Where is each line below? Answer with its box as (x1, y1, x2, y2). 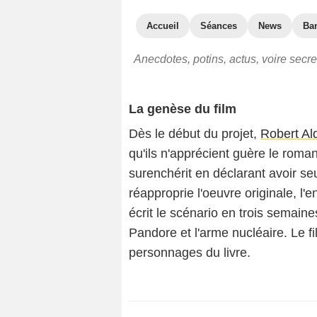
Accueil (146, 21, 179, 31)
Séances (200, 21, 237, 31)
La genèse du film (129, 102, 236, 116)
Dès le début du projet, (129, 127, 260, 141)
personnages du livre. (129, 246, 250, 260)
